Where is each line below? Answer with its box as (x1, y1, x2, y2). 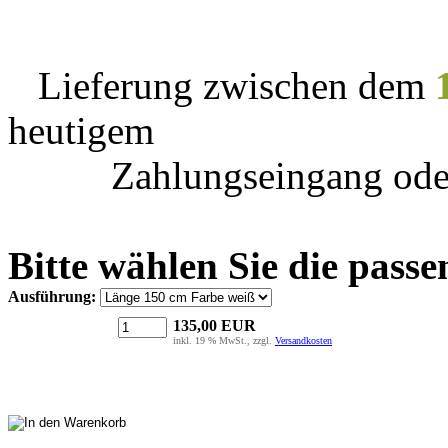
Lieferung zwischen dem (38, 63, 435, 107)
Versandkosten (275, 334, 332, 346)
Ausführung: (8, 287, 96, 305)
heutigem (8, 108, 154, 152)
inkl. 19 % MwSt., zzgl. (173, 334, 275, 346)
